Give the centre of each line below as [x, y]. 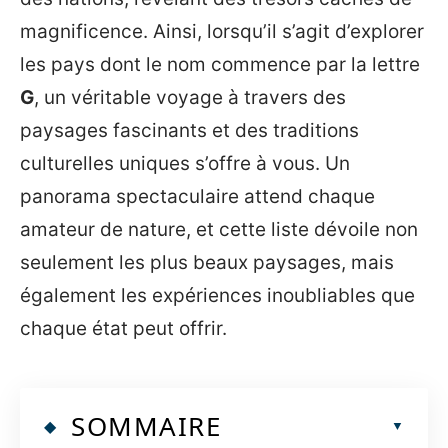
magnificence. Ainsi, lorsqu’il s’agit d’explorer [222, 31]
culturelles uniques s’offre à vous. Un [185, 163]
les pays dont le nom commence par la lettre [220, 64]
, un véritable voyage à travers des [190, 97]
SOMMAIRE [146, 425]
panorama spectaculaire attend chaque [197, 196]
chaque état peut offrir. [123, 328]
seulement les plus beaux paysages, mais [207, 262]
